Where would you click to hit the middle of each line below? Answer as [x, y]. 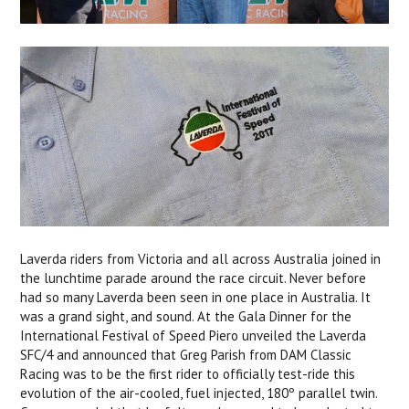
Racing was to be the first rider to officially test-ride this [188, 374]
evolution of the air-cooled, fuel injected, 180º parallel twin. [199, 393]
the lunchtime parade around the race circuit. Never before [194, 278]
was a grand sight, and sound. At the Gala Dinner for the [186, 317]
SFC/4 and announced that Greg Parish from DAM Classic [186, 355]
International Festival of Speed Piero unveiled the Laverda [194, 336]
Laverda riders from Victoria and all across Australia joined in [201, 259]
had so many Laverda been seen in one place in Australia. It [196, 298]
